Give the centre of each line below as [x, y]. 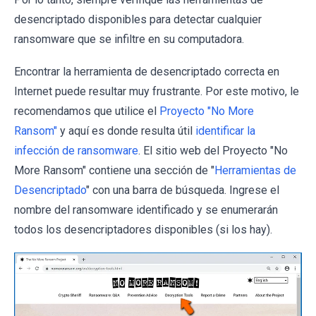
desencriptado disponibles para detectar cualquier [138, 19]
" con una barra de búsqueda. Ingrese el [183, 190]
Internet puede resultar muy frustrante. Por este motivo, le [157, 91]
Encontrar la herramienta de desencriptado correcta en [147, 71]
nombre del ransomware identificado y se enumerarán [146, 209]
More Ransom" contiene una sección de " [114, 170]
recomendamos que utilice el [87, 111]
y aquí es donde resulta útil [126, 130]
